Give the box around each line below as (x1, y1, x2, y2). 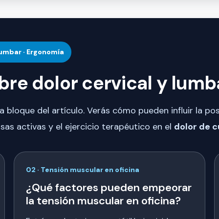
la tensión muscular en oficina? (26, 194, 181, 208)
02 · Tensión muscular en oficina (26, 165, 139, 175)
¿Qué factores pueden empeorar (26, 180, 192, 195)
